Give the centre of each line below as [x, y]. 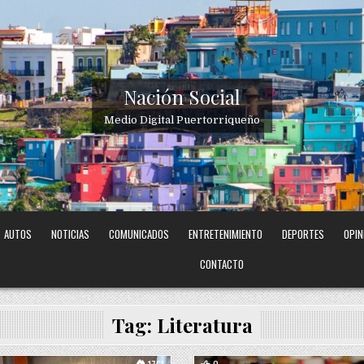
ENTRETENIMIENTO [226, 234]
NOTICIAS [71, 234]
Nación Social [182, 96]
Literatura [204, 325]
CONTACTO [222, 264]
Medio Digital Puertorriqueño [182, 119]
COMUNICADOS [139, 234]
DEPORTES [303, 234]
